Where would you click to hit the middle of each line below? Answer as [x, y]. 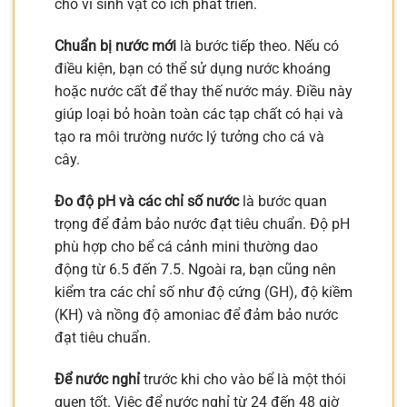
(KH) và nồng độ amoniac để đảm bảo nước [196, 314]
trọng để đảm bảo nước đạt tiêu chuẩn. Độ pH [202, 223]
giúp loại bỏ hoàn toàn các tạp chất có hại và [199, 114]
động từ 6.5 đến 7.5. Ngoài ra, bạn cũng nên [195, 269]
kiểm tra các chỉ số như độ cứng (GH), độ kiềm [203, 292]
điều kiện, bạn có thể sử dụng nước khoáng [193, 69]
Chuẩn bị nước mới [115, 46]
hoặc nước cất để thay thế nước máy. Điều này [203, 92]
